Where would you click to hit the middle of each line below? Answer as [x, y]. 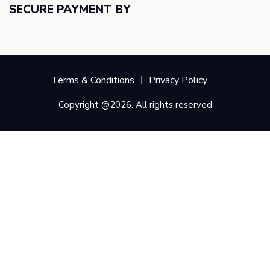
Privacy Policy [178, 80]
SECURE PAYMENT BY [70, 10]
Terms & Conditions [93, 80]
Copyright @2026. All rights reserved [135, 105]
